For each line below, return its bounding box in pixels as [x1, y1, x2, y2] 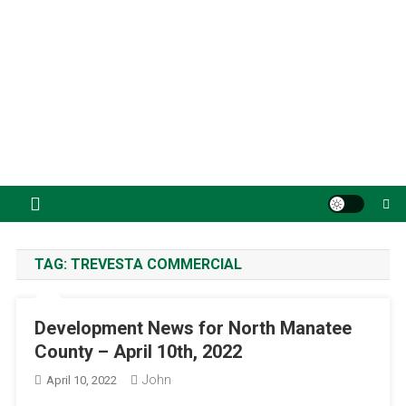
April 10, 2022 [45, 372, 117, 387]
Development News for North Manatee [34, 316, 352, 339]
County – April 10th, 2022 [34, 340, 242, 362]
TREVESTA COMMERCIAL [70, 255, 242, 273]
